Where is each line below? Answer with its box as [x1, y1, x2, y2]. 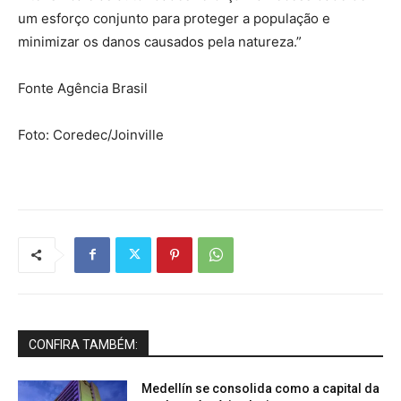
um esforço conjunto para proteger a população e [18, 9, 330, 27]
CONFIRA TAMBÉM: [29, 337, 138, 352]
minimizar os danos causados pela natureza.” [18, 32, 302, 50]
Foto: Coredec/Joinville [18, 125, 164, 143]
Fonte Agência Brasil [18, 79, 148, 97]
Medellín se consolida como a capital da [141, 380, 380, 396]
